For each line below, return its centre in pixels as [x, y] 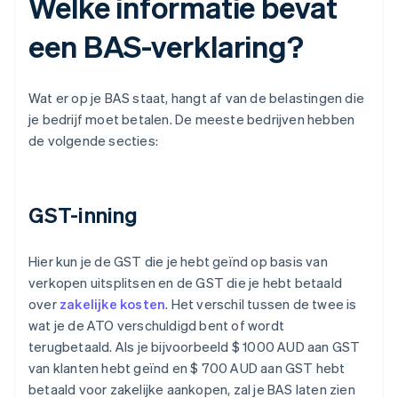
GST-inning [83, 215]
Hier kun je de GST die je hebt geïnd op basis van [178, 262]
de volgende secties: [93, 141]
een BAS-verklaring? [167, 46]
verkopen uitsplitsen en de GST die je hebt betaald [186, 283]
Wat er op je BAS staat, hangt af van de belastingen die [197, 98]
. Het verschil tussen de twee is [261, 304]
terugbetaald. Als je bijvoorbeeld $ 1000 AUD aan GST [195, 347]
